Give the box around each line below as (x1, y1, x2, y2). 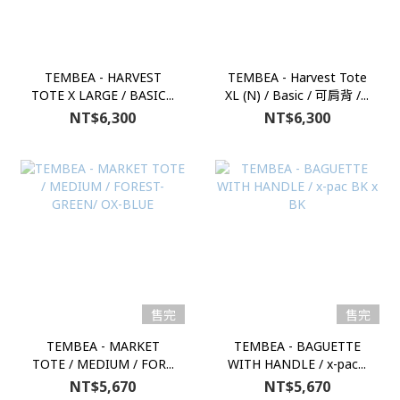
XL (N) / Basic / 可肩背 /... (225, 87, 370, 104)
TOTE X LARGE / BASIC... (31, 87, 175, 104)
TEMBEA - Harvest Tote (227, 69, 367, 87)
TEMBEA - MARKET (46, 337, 160, 355)
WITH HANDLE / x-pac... (228, 355, 367, 373)
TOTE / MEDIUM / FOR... (31, 355, 174, 373)
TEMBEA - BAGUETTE (233, 337, 361, 355)
